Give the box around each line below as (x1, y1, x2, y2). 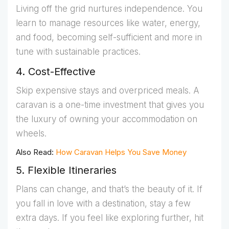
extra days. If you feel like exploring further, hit (16, 213, 203, 223)
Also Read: (16, 147, 56, 157)
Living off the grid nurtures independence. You (16, 4, 202, 14)
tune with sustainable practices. (16, 47, 141, 57)
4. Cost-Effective (16, 65, 96, 78)
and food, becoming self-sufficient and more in (16, 32, 202, 43)
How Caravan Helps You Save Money (56, 147, 187, 157)
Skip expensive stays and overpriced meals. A (16, 85, 199, 96)
